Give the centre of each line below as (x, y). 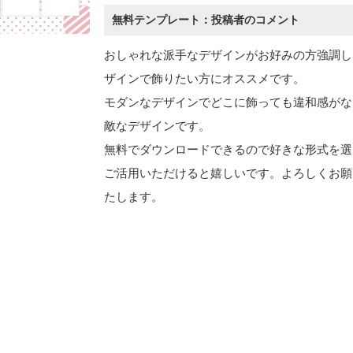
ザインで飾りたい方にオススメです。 (204, 78)
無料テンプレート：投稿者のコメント (206, 20)
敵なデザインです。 (157, 126)
